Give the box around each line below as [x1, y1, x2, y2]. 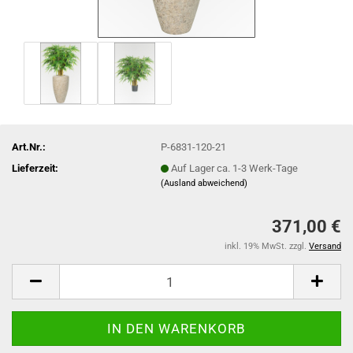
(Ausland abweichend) [161, 177, 248, 188]
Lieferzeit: [12, 162, 58, 174]
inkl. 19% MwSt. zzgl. [225, 241, 309, 251]
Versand [309, 241, 341, 251]
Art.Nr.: [12, 140, 46, 153]
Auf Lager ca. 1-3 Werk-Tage [171, 162, 299, 174]
